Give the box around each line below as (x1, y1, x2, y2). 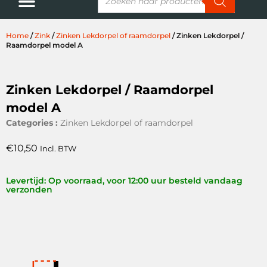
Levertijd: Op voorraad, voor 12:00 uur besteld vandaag (6, 175, 243, 187)
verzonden (6, 184, 52, 195)
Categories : (6, 117, 60, 128)
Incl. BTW (40, 144, 76, 153)
